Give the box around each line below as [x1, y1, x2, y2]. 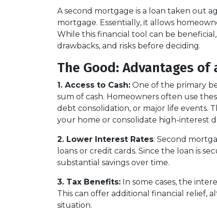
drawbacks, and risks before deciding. [57, 41, 201, 50]
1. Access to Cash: [57, 80, 130, 90]
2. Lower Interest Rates [57, 135, 154, 144]
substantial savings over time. [57, 158, 170, 167]
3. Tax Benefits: [57, 177, 121, 186]
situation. [57, 201, 92, 210]
